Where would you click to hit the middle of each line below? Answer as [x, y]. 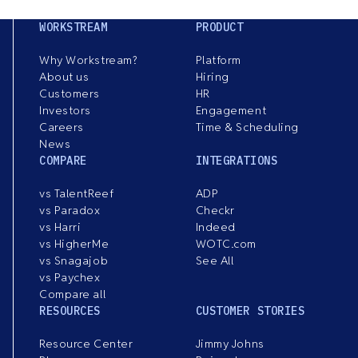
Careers [62, 127]
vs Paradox [70, 211]
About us [64, 77]
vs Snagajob [74, 261]
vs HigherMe [74, 244]
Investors [66, 111]
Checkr [215, 211]
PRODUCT [219, 28]
